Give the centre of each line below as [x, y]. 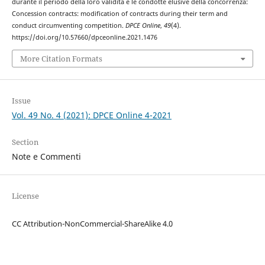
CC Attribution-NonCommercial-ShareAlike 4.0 [92, 223]
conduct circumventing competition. [68, 26]
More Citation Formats [61, 58]
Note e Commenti [46, 156]
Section [25, 142]
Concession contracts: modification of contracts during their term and [119, 14]
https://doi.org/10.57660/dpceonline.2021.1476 [84, 38]
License [25, 195]
